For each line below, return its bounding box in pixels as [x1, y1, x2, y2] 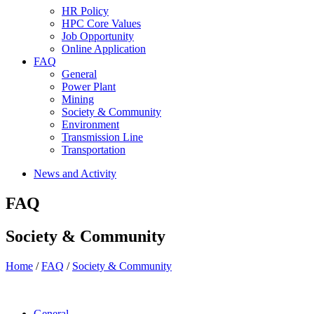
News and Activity [34, 168, 116, 179]
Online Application [62, 43, 146, 55]
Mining [62, 93, 94, 105]
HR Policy [62, 5, 109, 17]
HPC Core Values [62, 18, 141, 29]
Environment [62, 118, 119, 130]
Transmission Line [62, 131, 143, 143]
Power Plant [62, 81, 116, 93]
